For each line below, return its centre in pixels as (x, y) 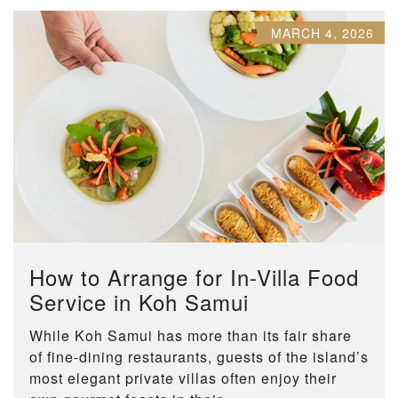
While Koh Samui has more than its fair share (191, 335)
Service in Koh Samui (139, 301)
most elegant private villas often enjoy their (183, 378)
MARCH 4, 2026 (322, 32)
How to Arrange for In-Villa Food (194, 276)
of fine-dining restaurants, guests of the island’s (199, 356)
